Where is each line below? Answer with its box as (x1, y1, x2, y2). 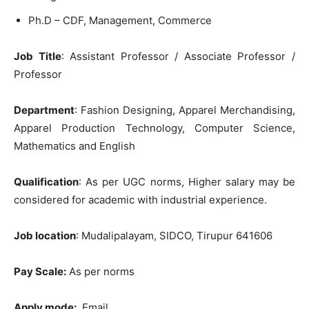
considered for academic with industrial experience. (14, 193, 267, 206)
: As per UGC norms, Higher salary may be (79, 175, 295, 188)
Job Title (14, 50, 61, 63)
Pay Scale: (14, 265, 66, 278)
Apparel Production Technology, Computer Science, (14, 121, 295, 134)
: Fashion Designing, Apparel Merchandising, (74, 103, 295, 117)
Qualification (14, 175, 79, 188)
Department (14, 103, 74, 117)
